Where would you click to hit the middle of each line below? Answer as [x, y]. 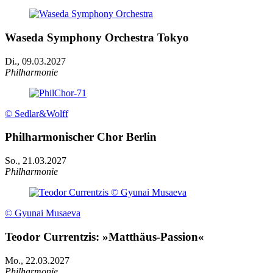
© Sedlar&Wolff [37, 113]
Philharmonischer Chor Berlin [81, 137]
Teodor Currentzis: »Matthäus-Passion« [105, 236]
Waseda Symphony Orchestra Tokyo [97, 37]
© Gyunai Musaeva [43, 213]
